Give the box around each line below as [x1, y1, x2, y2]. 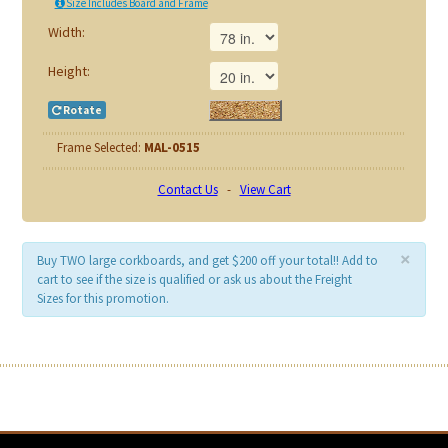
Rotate [60, 102, 102, 117]
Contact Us [157, 180, 218, 198]
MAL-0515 [143, 138, 200, 156]
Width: [47, 22, 88, 41]
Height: [47, 61, 90, 80]
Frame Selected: [56, 138, 144, 156]
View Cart [239, 180, 291, 198]
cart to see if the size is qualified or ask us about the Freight [37, 271, 353, 289]
